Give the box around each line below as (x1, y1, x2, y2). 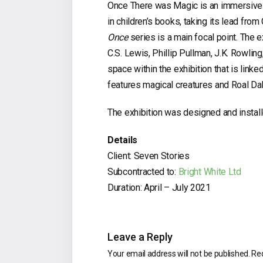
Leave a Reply (107, 231, 173, 244)
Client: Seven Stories (107, 150, 190, 162)
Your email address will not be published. (107, 249, 250, 259)
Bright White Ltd (178, 166, 241, 178)
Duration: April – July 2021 (107, 182, 211, 194)
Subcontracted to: (107, 166, 178, 178)
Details (107, 134, 137, 146)
